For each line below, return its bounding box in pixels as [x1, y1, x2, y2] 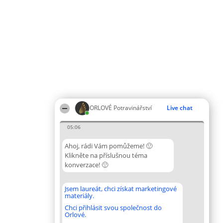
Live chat [167, 104, 193, 112]
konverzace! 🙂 [65, 160, 108, 169]
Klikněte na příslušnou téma [65, 151, 147, 160]
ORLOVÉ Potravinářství [90, 104, 152, 112]
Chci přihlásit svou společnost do [65, 203, 162, 212]
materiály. [65, 191, 94, 200]
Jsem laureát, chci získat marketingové [65, 184, 177, 193]
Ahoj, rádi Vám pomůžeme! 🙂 [65, 141, 152, 150]
